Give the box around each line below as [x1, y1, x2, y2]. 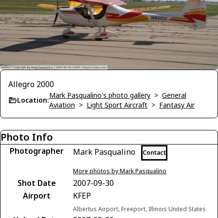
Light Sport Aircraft [87, 100, 147, 109]
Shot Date [17, 177, 56, 188]
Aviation [49, 100, 75, 109]
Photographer [9, 145, 64, 156]
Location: [17, 95, 49, 105]
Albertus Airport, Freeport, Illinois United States [73, 204, 206, 213]
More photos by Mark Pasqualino [73, 166, 166, 175]
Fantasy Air [159, 100, 195, 109]
